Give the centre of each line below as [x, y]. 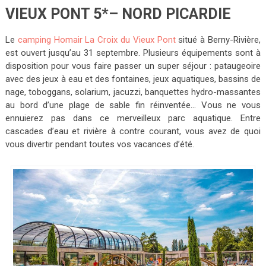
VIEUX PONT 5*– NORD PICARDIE [118, 14]
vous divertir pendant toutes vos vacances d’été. [99, 144]
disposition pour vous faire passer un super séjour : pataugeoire [133, 66]
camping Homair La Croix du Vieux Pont [96, 39]
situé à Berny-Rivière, [218, 39]
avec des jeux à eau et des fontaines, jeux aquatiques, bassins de [133, 79]
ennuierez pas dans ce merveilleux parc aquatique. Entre [133, 118]
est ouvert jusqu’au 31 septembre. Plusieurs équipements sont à [133, 53]
